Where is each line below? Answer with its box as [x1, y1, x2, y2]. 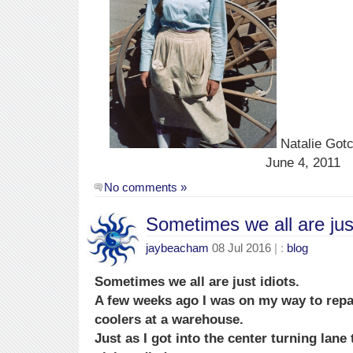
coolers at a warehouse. [95, 311, 243, 328]
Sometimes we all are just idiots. [95, 273, 299, 290]
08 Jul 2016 [212, 241, 271, 255]
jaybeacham [146, 241, 209, 255]
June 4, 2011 [265, 154, 340, 170]
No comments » [104, 180, 187, 195]
